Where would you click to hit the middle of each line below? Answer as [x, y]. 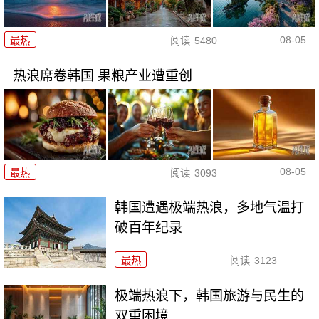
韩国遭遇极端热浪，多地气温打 [210, 208]
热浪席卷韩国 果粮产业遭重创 [102, 76]
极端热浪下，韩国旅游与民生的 [210, 296]
